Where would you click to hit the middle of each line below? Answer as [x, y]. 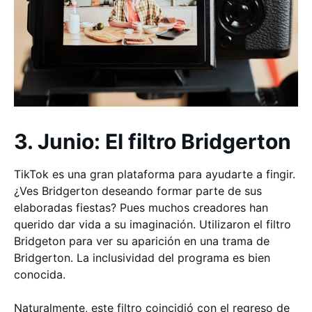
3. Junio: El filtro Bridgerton [153, 141]
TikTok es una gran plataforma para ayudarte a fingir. [155, 174]
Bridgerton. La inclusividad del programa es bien [142, 258]
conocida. [40, 274]
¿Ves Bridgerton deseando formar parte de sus [138, 191]
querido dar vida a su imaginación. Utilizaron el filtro [153, 224]
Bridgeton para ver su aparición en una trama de [142, 241]
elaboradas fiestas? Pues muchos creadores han [141, 208]
